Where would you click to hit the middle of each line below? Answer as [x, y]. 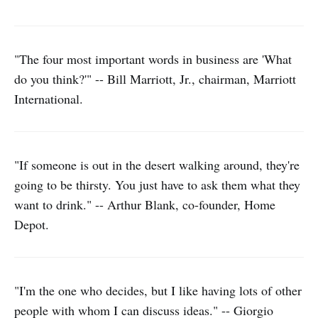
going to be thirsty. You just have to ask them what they [157, 185]
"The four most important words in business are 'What [153, 59]
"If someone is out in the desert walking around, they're [157, 165]
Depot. [32, 224]
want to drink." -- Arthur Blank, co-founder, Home [145, 204]
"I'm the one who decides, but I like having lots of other [158, 290]
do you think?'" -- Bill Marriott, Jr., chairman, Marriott [155, 79]
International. [49, 99]
